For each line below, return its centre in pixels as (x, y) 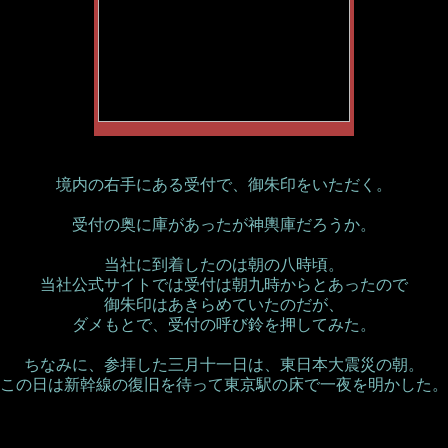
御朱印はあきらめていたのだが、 (224, 304)
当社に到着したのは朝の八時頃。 (224, 264)
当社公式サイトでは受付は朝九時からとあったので (224, 284)
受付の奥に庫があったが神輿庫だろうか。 (224, 224)
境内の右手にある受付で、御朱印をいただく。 (224, 184)
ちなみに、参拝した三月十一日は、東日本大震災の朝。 (224, 364)
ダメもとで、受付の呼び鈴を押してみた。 (224, 324)
